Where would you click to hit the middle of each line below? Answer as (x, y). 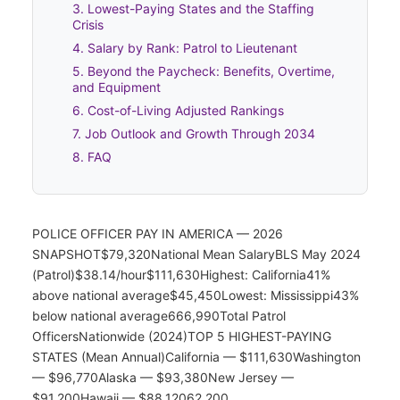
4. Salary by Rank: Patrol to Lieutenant (185, 47)
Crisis (88, 24)
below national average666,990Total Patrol (159, 315)
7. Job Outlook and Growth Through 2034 (194, 133)
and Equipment (117, 87)
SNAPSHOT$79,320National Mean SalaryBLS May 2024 (196, 254)
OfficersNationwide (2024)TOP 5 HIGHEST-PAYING (182, 336)
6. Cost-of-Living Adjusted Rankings (178, 110)
